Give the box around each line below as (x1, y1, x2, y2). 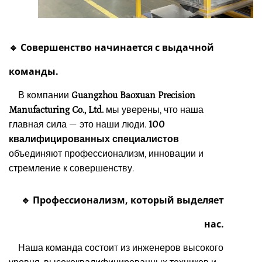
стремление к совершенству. (9, 163, 134, 174)
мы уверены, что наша (104, 104, 204, 115)
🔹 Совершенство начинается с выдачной (9, 40, 214, 54)
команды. (9, 64, 58, 78)
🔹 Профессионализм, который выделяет (21, 193, 224, 206)
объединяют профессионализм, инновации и (9, 148, 204, 159)
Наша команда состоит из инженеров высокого (9, 242, 223, 253)
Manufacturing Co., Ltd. (9, 104, 104, 115)
